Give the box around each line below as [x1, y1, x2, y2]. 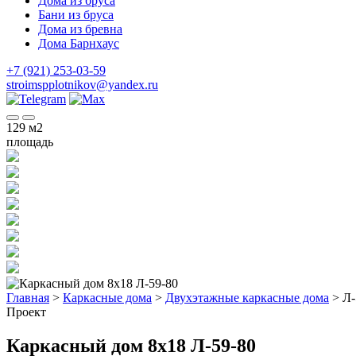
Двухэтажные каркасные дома [165, 291, 329, 304]
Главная [6, 291, 49, 304]
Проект [6, 305, 46, 319]
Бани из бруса [38, 8, 114, 21]
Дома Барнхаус [38, 37, 119, 50]
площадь [6, 135, 53, 149]
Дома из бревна [38, 22, 122, 36]
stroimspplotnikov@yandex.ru [6, 78, 158, 91]
